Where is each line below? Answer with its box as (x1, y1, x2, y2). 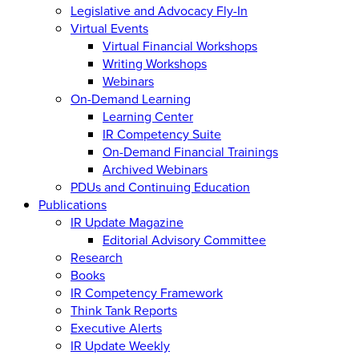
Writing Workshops (103, 54, 207, 72)
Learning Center (103, 107, 193, 125)
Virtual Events (71, 18, 148, 37)
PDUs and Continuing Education (71, 177, 250, 196)
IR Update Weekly (71, 336, 170, 354)
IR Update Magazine (71, 212, 184, 231)
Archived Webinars (103, 159, 208, 178)
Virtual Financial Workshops (103, 36, 257, 54)
